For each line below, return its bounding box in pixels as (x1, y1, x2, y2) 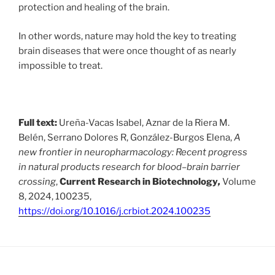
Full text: (18, 117, 57, 128)
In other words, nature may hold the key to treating (18, 30, 236, 42)
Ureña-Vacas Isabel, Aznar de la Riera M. (57, 117, 230, 128)
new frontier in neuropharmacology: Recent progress (18, 146, 247, 158)
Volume (222, 176, 256, 187)
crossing (18, 176, 56, 187)
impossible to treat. (18, 60, 103, 71)
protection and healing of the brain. (18, 2, 169, 13)
